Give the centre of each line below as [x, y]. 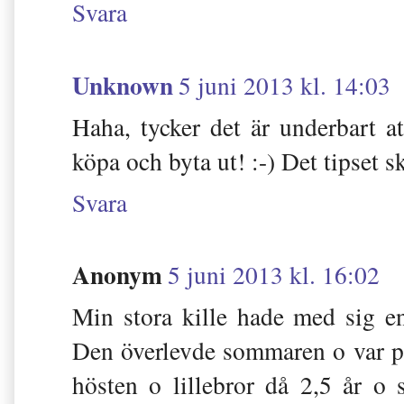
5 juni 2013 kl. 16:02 [274, 275]
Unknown [123, 84]
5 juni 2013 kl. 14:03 [285, 85]
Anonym [117, 275]
